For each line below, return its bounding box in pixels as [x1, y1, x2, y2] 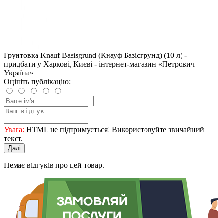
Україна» [4, 69, 34, 77]
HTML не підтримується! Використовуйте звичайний [24, 126, 204, 134]
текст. [4, 134, 23, 143]
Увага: [4, 126, 24, 134]
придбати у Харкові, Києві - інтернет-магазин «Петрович [4, 60, 195, 69]
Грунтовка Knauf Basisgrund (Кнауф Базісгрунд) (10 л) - [4, 51, 187, 60]
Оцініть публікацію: [4, 77, 71, 86]
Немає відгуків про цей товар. [4, 161, 104, 170]
